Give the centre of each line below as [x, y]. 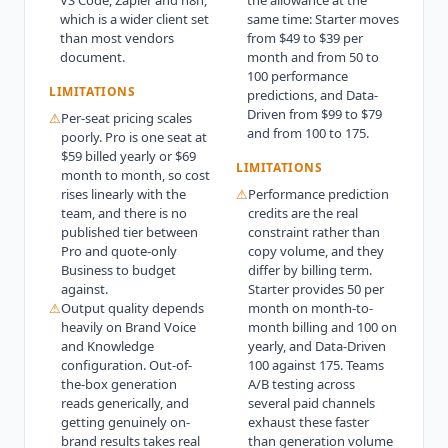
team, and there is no [124, 212]
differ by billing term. [310, 269]
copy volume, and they [316, 250]
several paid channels [311, 402]
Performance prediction [318, 193]
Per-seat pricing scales [126, 117]
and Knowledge [107, 345]
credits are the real [303, 212]
